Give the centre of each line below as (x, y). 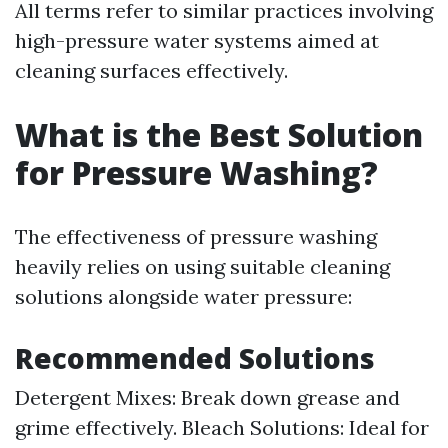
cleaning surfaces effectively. (151, 70)
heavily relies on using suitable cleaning (202, 266)
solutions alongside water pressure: (183, 296)
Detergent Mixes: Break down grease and (207, 397)
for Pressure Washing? (196, 172)
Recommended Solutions (195, 358)
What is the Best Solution (219, 134)
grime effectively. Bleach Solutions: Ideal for (222, 427)
